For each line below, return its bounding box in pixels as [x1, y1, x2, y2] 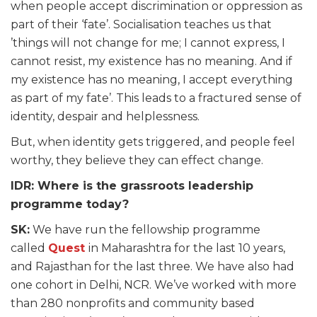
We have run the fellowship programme [30, 222, 260, 236]
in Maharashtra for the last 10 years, [88, 241, 285, 255]
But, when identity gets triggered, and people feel [11, 134, 295, 149]
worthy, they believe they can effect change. [11, 153, 263, 167]
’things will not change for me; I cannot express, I [11, 35, 285, 50]
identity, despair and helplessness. [11, 109, 200, 123]
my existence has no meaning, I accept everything [11, 72, 293, 86]
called [11, 241, 48, 255]
